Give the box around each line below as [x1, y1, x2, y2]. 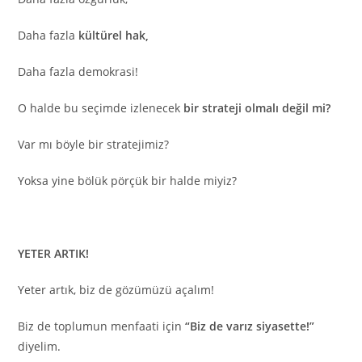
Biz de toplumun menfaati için [18, 318, 186, 335]
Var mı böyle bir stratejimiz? [18, 137, 170, 153]
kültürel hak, [78, 27, 149, 44]
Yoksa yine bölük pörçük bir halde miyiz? [18, 173, 238, 189]
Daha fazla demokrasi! [18, 64, 139, 80]
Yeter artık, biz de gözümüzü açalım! [18, 282, 215, 298]
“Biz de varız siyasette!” [185, 318, 315, 335]
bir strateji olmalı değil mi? [183, 100, 331, 116]
